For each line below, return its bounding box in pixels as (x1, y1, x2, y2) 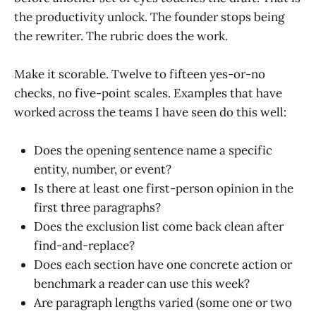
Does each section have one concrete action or (34, 257, 292, 273)
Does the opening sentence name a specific (34, 142, 272, 159)
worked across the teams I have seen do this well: (14, 104, 286, 121)
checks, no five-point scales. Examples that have (14, 85, 282, 102)
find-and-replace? (34, 238, 135, 254)
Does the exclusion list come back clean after (34, 219, 284, 235)
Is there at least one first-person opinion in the (34, 181, 293, 197)
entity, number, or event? (34, 162, 171, 178)
